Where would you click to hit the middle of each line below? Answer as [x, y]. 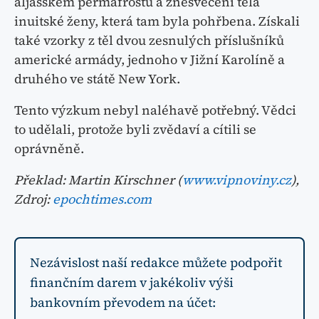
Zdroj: [33, 199]
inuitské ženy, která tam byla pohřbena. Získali [157, 21]
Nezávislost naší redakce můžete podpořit [156, 263]
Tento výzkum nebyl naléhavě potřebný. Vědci [155, 110]
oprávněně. [49, 149]
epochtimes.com [102, 199]
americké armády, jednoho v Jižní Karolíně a [150, 60]
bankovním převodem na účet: [123, 303]
